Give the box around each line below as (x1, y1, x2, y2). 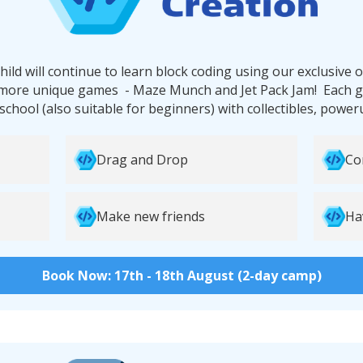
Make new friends (96, 207, 206, 225)
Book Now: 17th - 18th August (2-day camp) (41, 266, 322, 284)
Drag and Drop (96, 150, 189, 169)
